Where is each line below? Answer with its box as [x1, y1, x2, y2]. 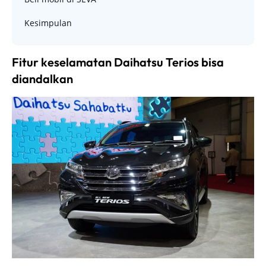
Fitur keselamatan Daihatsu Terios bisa [12, 55, 224, 70]
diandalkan [12, 71, 73, 87]
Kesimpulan [24, 17, 72, 29]
